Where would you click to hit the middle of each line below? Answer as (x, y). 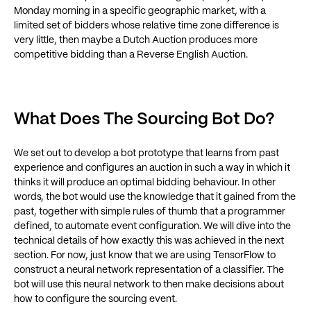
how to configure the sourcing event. (95, 299)
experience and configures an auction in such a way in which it (152, 168)
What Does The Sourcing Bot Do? (144, 120)
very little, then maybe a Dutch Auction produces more (136, 40)
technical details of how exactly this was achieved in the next (149, 241)
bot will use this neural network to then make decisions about (149, 285)
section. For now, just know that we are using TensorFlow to (145, 255)
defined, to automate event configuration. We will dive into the (152, 226)
